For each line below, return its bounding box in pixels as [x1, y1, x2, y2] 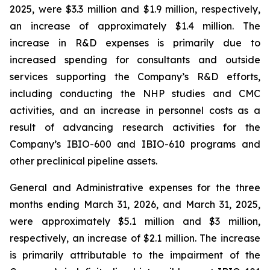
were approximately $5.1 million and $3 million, [10, 215, 260, 228]
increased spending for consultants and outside [10, 54, 260, 66]
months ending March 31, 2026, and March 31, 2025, [10, 198, 260, 211]
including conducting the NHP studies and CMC [10, 87, 260, 100]
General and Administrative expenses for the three [10, 181, 260, 194]
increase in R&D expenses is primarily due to [10, 37, 260, 49]
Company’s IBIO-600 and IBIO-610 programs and [10, 138, 260, 151]
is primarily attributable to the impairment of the [10, 249, 260, 262]
